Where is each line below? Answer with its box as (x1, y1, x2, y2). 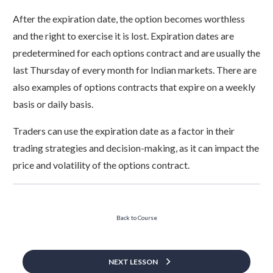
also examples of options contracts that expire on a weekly (13, 81, 255, 93)
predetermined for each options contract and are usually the (13, 47, 260, 59)
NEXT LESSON (108, 257, 158, 267)
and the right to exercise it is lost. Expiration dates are (13, 30, 234, 42)
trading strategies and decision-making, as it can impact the (13, 142, 259, 154)
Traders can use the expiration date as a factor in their (13, 125, 235, 137)
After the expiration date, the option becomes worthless (13, 13, 245, 25)
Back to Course (116, 213, 157, 221)
